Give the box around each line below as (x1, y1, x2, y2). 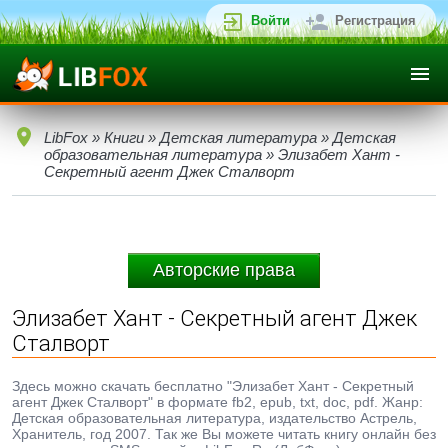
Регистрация (335, 13, 416, 28)
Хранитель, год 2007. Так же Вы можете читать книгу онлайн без (12, 426, 436, 442)
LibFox (44, 129, 88, 146)
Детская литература (160, 129, 317, 146)
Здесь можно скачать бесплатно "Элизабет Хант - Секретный (12, 378, 414, 394)
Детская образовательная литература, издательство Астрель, (12, 410, 417, 426)
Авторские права (153, 260, 295, 280)
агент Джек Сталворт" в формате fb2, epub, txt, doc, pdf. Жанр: (12, 394, 423, 410)
